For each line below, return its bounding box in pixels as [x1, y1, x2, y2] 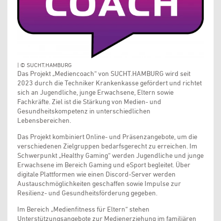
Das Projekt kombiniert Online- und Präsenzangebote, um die [17, 132, 197, 141]
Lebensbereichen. [17, 116, 71, 124]
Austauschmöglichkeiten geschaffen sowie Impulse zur [17, 179, 181, 187]
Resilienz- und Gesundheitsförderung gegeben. [17, 188, 157, 197]
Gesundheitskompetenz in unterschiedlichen [17, 107, 150, 115]
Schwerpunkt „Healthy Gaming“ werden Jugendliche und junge [17, 151, 204, 159]
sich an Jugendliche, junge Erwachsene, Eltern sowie [17, 88, 174, 96]
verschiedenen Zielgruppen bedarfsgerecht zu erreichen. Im [17, 142, 197, 150]
